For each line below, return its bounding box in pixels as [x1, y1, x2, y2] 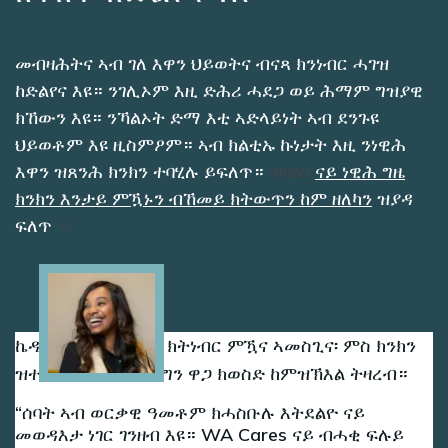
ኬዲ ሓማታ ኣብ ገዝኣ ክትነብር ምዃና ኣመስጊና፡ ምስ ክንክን [15, 334, 416, 358]
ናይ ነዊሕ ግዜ [315, 160, 405, 183]
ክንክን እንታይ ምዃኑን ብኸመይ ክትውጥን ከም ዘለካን [15, 187, 372, 210]
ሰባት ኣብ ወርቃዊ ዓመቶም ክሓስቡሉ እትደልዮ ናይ [17, 401, 365, 425]
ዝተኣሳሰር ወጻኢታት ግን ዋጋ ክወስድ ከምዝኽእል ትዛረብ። [15, 362, 408, 386]
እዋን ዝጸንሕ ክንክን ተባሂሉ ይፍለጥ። [15, 160, 264, 183]
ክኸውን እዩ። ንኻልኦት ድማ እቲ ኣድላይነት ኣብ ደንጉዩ [15, 106, 379, 129]
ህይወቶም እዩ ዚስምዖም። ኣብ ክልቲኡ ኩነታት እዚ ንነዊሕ [15, 133, 406, 156]
